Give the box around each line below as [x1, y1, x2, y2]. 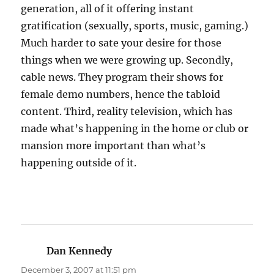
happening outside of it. [21, 157, 137, 169]
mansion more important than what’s [21, 139, 206, 152]
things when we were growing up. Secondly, [21, 54, 234, 67]
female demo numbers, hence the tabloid [21, 88, 221, 101]
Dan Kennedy [46, 245, 113, 257]
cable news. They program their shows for [21, 71, 224, 84]
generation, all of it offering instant [21, 2, 194, 15]
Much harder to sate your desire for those [21, 37, 222, 50]
